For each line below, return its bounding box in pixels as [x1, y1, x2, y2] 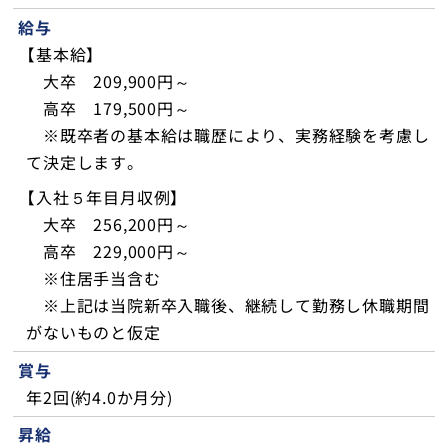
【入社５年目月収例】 [26, 185, 181, 210]
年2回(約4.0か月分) [26, 384, 173, 409]
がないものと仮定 [26, 320, 161, 345]
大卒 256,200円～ [26, 212, 191, 237]
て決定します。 [26, 150, 144, 175]
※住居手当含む [26, 266, 161, 291]
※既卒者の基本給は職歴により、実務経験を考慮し [26, 123, 430, 148]
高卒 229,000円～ [26, 239, 191, 264]
